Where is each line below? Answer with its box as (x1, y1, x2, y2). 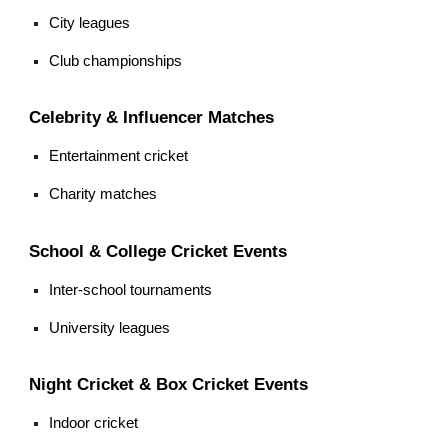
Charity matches (49, 186, 158, 203)
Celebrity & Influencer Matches (29, 107, 275, 128)
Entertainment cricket (49, 148, 189, 165)
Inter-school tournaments (49, 281, 213, 298)
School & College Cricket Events (29, 240, 288, 261)
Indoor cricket (49, 415, 139, 432)
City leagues (49, 14, 131, 31)
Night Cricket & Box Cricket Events (29, 374, 309, 395)
